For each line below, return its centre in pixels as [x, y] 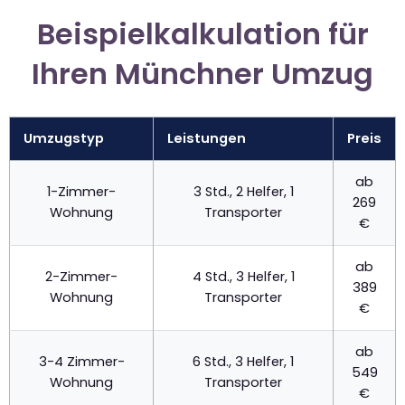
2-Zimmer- [81, 277]
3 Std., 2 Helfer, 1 [243, 192]
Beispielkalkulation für [202, 34]
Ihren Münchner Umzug [202, 74]
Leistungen [207, 139]
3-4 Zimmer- [81, 362]
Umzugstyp [64, 139]
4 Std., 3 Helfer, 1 [243, 277]
